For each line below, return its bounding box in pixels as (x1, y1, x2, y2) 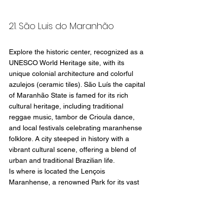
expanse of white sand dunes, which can (9, 188, 137, 197)
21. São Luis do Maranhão (9, 19, 114, 32)
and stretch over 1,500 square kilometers (9, 210, 139, 219)
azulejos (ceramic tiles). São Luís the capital (9, 80, 147, 88)
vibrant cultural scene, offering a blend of (9, 145, 138, 153)
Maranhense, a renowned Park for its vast (9, 178, 141, 186)
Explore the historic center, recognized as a (9, 47, 146, 56)
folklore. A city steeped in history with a (9, 134, 131, 143)
